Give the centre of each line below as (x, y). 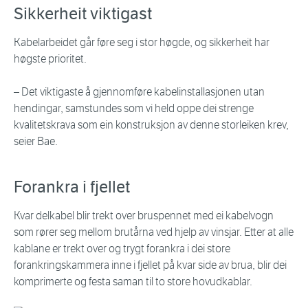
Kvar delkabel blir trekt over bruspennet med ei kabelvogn (144, 216)
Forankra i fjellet (72, 187)
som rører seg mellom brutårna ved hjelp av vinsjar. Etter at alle (154, 232)
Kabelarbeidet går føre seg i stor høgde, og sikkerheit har (142, 43)
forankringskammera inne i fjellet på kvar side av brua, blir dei (150, 265)
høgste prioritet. (50, 59)
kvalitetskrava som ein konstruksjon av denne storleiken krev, (151, 125)
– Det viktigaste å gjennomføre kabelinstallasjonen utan (139, 92)
